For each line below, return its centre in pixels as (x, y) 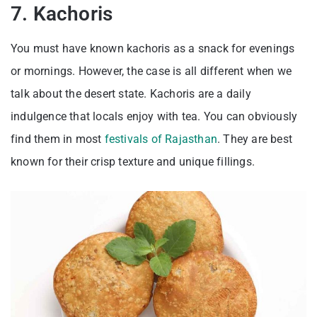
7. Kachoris (62, 14)
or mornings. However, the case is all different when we (151, 71)
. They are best (255, 139)
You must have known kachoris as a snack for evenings (153, 49)
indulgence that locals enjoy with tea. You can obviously (154, 117)
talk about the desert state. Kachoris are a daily (131, 94)
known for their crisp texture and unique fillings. (134, 162)
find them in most (58, 139)
